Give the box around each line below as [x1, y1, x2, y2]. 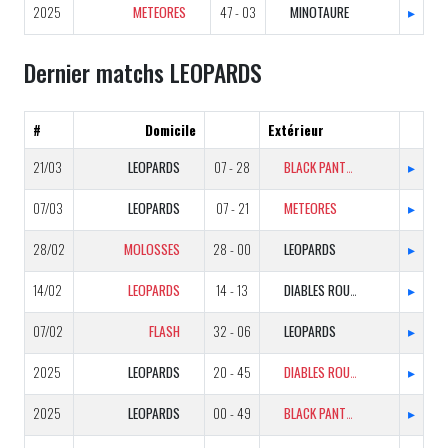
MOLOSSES [124, 239, 180, 259]
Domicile [145, 120, 196, 140]
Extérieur [268, 120, 324, 140]
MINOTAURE [290, 2, 349, 22]
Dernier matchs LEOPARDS [24, 55, 262, 90]
